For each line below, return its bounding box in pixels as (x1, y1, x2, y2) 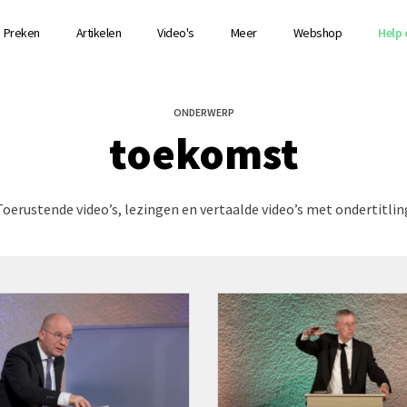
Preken (3, 25, 40, 41)
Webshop (293, 25, 342, 41)
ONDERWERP (173, 105, 234, 119)
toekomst (108, 126, 299, 181)
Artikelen (75, 25, 121, 41)
